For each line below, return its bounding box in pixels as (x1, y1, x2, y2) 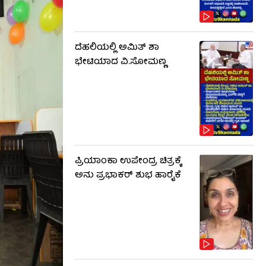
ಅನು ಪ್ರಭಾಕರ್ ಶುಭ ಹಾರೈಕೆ (75, 168, 181, 184)
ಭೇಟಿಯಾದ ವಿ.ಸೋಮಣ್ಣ (75, 54, 166, 70)
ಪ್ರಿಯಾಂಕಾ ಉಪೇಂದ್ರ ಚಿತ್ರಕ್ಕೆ (75, 154, 182, 170)
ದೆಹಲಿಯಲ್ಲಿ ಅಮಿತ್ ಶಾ (75, 40, 159, 56)
